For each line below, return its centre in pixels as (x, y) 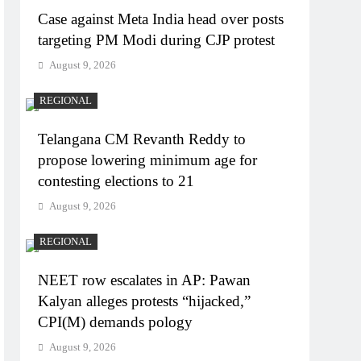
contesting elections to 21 (116, 181)
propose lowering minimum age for (148, 160)
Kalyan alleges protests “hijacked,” (145, 301)
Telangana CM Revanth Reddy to (142, 139)
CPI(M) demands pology (116, 322)
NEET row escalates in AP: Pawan (145, 280)
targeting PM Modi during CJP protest (157, 40)
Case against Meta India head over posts (161, 19)
